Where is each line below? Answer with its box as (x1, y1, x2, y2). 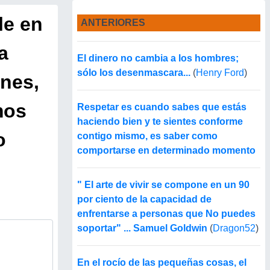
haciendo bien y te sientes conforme (77, 116, 243, 127)
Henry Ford (196, 67, 244, 78)
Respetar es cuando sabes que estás (77, 102, 246, 113)
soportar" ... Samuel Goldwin (77, 223, 207, 234)
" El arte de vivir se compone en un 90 (77, 180, 250, 190)
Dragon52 (213, 223, 256, 234)
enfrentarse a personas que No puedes (77, 209, 256, 219)
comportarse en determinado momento (77, 145, 256, 156)
